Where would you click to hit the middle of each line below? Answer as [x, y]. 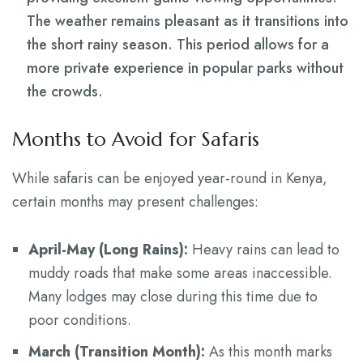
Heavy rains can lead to [264, 250]
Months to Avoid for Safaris [136, 140]
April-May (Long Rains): [108, 250]
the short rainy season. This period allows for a [178, 45]
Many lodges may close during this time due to [173, 297]
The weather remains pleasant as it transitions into [188, 21]
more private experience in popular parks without [185, 68]
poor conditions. [80, 320]
